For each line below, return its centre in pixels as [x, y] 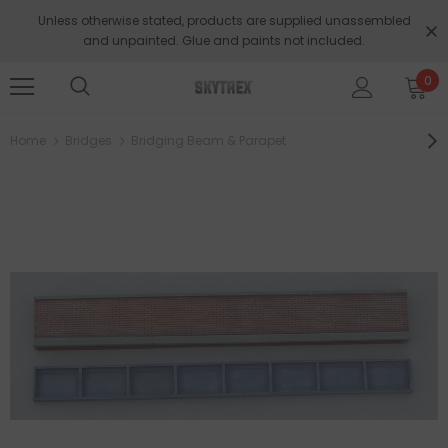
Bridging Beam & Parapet [208, 140]
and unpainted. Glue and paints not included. [224, 40]
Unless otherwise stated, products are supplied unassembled [224, 20]
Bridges [88, 140]
